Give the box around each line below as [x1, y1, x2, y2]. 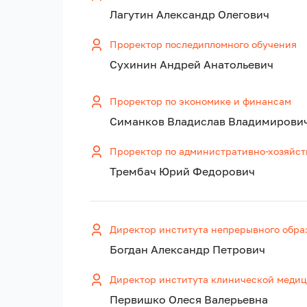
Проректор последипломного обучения [110, 38, 297, 51]
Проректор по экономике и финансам [110, 95, 291, 108]
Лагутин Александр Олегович [110, 8, 269, 22]
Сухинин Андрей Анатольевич [110, 58, 273, 72]
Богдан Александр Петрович [110, 243, 265, 257]
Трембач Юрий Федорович [110, 164, 255, 179]
